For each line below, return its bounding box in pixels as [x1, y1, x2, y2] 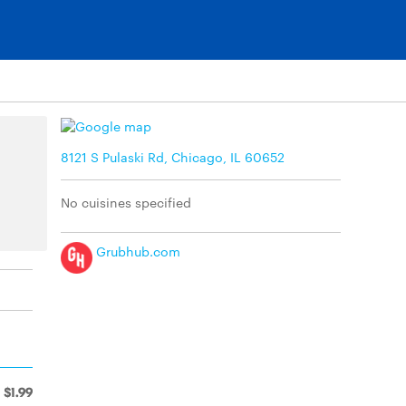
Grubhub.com [92, 242, 180, 260]
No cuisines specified [61, 192, 191, 211]
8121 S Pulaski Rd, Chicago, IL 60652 [61, 147, 285, 166]
